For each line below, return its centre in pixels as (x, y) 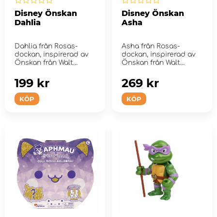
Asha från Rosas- (150, 46)
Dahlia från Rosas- (46, 46)
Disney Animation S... (157, 71)
